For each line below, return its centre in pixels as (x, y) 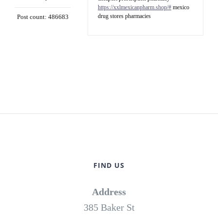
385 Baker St (109, 208)
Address (109, 192)
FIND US (109, 165)
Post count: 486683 (43, 17)
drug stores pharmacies (124, 16)
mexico (180, 8)
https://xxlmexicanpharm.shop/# (135, 8)
